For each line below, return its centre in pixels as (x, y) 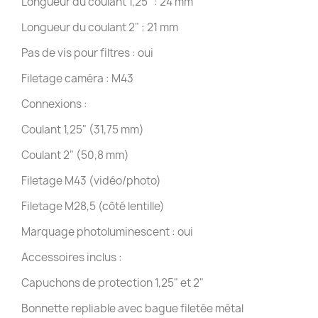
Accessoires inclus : (72, 257)
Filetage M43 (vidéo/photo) (91, 180)
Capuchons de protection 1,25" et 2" (113, 283)
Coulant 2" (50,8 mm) (75, 155)
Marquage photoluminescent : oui (107, 231)
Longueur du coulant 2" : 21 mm (100, 27)
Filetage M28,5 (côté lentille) (93, 206)
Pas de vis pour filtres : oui (87, 53)
